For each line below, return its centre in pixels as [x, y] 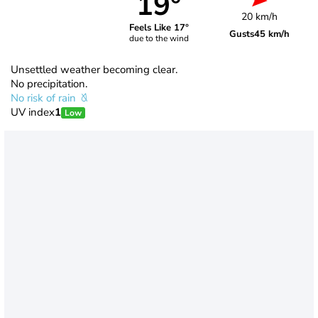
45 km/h [272, 34]
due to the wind [159, 39]
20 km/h [260, 16]
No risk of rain [45, 98]
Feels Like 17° [159, 28]
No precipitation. [49, 83]
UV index [33, 112]
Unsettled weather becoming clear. [94, 69]
